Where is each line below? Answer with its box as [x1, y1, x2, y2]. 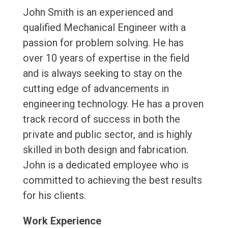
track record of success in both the [22, 113, 180, 126]
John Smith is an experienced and [22, 6, 173, 19]
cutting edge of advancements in [22, 82, 169, 95]
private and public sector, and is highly [22, 128, 192, 141]
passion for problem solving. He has [22, 37, 184, 49]
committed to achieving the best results [22, 174, 202, 187]
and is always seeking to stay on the [22, 67, 182, 80]
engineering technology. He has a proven [22, 98, 204, 110]
